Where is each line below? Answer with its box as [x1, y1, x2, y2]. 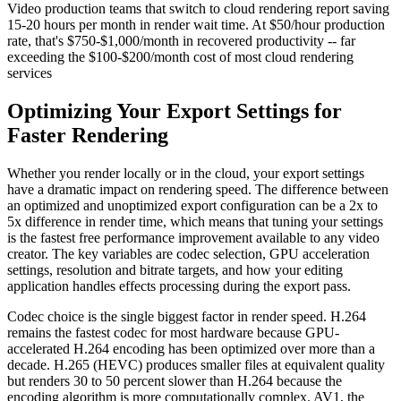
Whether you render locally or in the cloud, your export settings [7, 165, 364, 181]
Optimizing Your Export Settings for [7, 98, 342, 123]
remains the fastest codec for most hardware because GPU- [7, 324, 339, 340]
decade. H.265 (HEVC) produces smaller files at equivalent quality [7, 356, 385, 372]
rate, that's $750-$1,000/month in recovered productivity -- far [7, 32, 355, 48]
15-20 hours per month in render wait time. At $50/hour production [7, 16, 385, 32]
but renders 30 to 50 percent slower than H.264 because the [7, 372, 342, 388]
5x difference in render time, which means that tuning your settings [7, 213, 383, 229]
